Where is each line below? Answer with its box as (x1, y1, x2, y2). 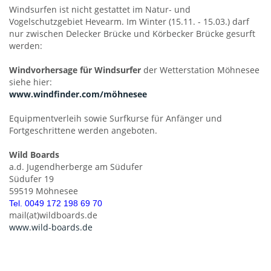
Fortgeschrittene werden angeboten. (9, 125, 157, 137)
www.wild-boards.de (9, 221, 93, 233)
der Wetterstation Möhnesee (143, 64, 260, 76)
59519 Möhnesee (9, 185, 78, 197)
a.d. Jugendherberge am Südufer (9, 161, 143, 173)
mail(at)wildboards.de (9, 209, 97, 221)
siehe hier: (9, 76, 52, 88)
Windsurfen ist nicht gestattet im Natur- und (9, 4, 191, 16)
